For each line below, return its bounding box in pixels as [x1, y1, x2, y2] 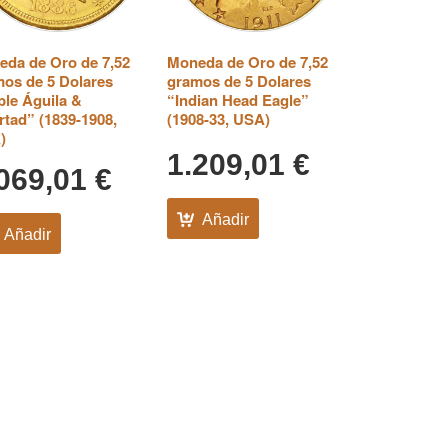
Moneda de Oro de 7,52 [166, 51, 328, 73]
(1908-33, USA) [166, 108, 270, 130]
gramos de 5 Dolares [166, 70, 311, 92]
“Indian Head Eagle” [166, 89, 309, 111]
